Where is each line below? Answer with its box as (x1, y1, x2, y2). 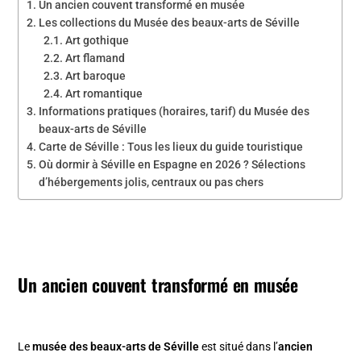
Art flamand (65, 51, 126, 64)
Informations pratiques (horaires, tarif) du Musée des (39, 104, 310, 118)
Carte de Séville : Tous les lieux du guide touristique (39, 139, 304, 153)
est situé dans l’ (199, 339, 279, 353)
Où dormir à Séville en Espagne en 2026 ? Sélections (39, 157, 306, 171)
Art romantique (65, 86, 143, 100)
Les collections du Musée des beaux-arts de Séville (39, 15, 301, 29)
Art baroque (65, 68, 127, 82)
